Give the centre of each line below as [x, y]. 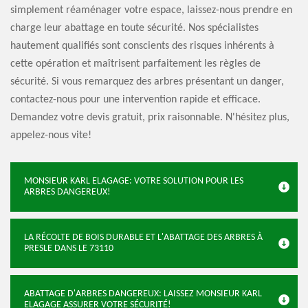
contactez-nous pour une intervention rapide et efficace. [135, 100]
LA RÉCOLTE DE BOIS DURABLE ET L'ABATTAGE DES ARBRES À [143, 238]
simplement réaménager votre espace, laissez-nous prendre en [151, 10]
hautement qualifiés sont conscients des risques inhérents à [142, 46]
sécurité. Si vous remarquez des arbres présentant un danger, [147, 82]
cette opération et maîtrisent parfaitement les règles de [135, 64]
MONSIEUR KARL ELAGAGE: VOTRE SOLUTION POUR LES [134, 181]
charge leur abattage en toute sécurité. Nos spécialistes [134, 28]
